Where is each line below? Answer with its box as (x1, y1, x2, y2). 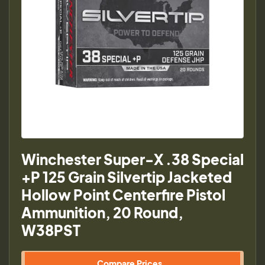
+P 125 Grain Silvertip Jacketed (21, 168, 232, 186)
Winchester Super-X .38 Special (21, 150, 244, 168)
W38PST (21, 221, 80, 239)
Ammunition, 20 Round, (21, 203, 183, 221)
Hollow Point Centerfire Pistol (21, 186, 225, 203)
